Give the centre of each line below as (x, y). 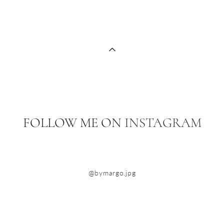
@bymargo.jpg (112, 173)
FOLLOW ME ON (73, 123)
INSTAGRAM (163, 123)
